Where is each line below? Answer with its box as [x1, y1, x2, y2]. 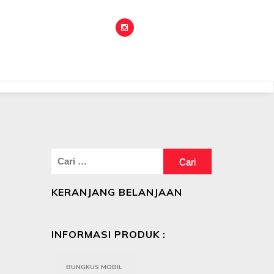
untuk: [50, 168, 76, 179]
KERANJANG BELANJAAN [51, 186, 182, 198]
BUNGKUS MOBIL [65, 262, 122, 272]
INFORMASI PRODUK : [51, 228, 166, 240]
